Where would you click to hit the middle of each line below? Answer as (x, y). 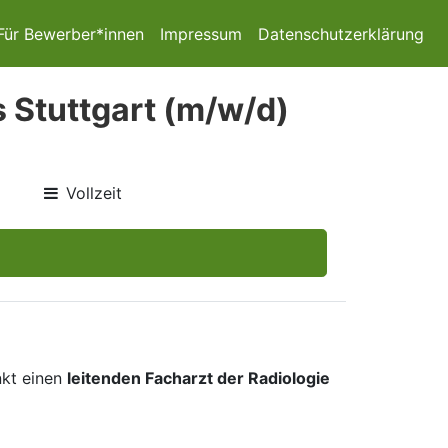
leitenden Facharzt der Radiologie (198, 378)
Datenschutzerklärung (341, 33)
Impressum (201, 33)
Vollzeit (94, 193)
